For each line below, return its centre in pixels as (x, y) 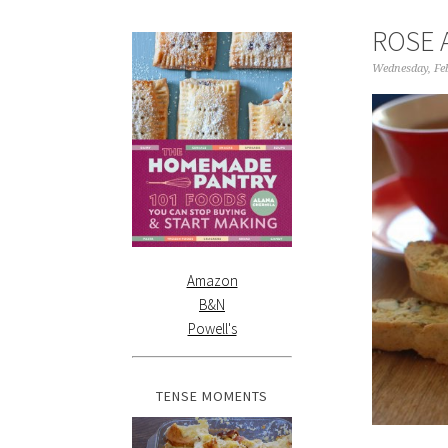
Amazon (212, 280)
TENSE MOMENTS (212, 396)
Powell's (212, 328)
